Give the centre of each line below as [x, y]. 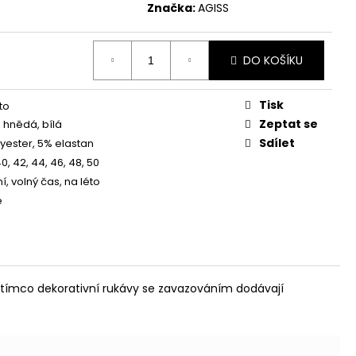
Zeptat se [288, 124]
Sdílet [277, 143]
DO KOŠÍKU [273, 60]
